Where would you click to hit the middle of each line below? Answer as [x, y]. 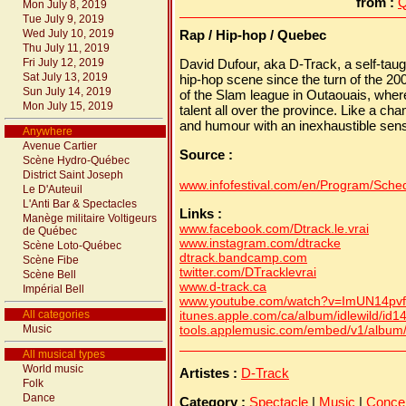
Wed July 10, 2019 [68, 34]
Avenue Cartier [60, 146]
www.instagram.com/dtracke [260, 243]
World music [53, 369]
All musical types [64, 354]
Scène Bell [49, 275]
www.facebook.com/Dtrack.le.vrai [274, 228]
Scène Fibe [51, 260]
